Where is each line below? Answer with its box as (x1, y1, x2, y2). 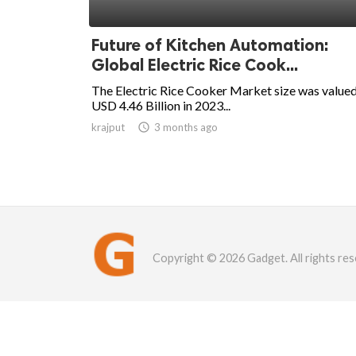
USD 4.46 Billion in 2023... (91, 98, 230, 114)
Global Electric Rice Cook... (91, 55, 298, 75)
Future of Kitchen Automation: (91, 35, 328, 56)
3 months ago (154, 121, 218, 134)
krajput (91, 121, 125, 134)
